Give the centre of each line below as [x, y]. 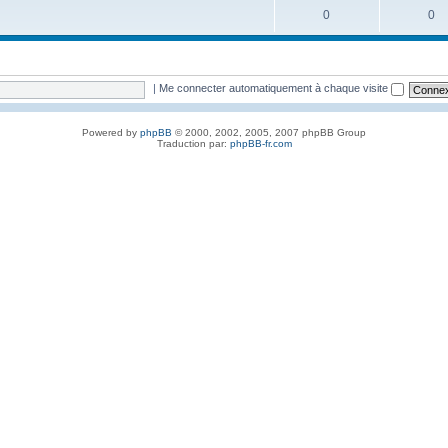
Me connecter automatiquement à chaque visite [275, 88]
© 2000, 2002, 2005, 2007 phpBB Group [269, 132]
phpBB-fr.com [260, 143]
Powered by [111, 132]
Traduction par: [193, 143]
